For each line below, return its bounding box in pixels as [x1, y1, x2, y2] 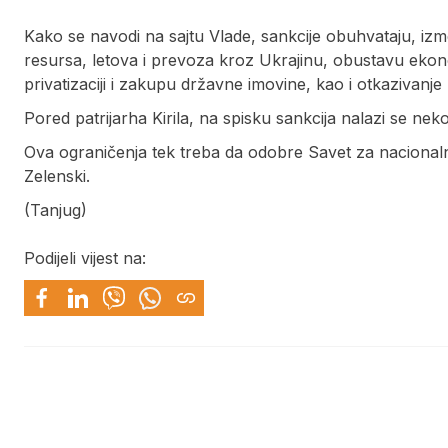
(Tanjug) [24, 200, 87, 221]
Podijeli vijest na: [24, 248, 146, 269]
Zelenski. [24, 166, 90, 187]
